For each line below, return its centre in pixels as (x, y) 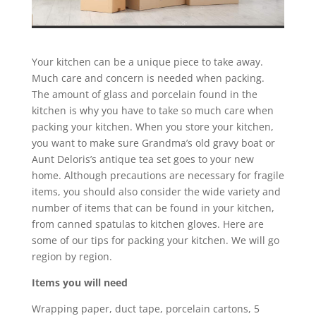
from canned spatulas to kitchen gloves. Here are (147, 224)
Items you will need (79, 282)
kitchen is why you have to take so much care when (152, 110)
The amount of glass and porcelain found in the (144, 94)
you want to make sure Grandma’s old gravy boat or (153, 143)
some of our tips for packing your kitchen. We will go (155, 240)
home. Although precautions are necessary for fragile (158, 175)
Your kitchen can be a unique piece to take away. (147, 62)
